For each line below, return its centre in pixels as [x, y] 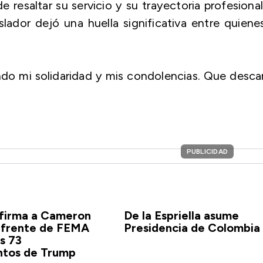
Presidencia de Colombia [192, 228]
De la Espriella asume [181, 215]
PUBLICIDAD [207, 151]
